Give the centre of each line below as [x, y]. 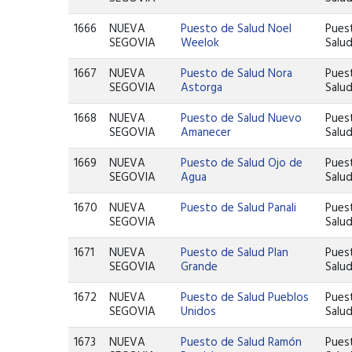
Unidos [199, 312]
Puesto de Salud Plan [235, 253]
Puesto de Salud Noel [236, 29]
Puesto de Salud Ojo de [242, 163]
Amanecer [206, 133]
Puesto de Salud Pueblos [245, 298]
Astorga [202, 88]
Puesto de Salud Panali [239, 208]
